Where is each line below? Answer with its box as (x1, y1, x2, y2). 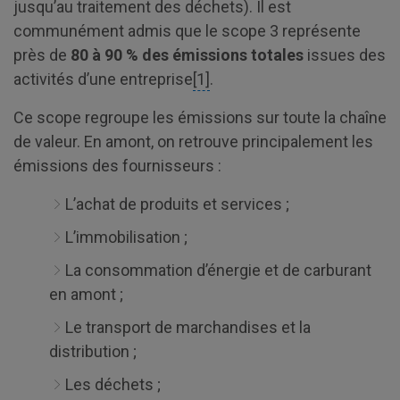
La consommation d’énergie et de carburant (65, 260, 371, 279)
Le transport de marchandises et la (65, 317, 311, 337)
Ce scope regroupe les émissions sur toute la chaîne (13, 107, 387, 127)
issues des (304, 45, 386, 64)
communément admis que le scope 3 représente (13, 21, 361, 40)
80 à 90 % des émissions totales (67, 45, 304, 64)
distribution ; (49, 341, 137, 361)
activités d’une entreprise (13, 69, 193, 88)
